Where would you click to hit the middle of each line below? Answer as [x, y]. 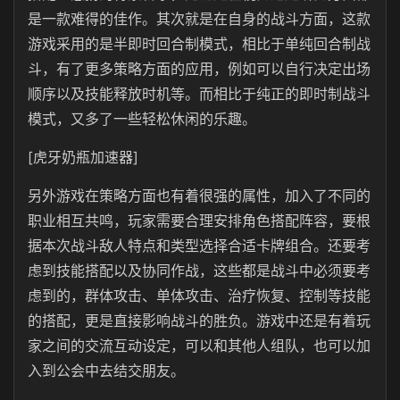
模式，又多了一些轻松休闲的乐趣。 [142, 119]
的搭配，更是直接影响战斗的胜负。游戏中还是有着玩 [199, 321]
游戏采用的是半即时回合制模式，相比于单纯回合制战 [199, 44]
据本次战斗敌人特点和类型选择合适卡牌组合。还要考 [199, 246]
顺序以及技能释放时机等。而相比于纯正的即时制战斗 [199, 94]
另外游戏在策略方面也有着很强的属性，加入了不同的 [199, 196]
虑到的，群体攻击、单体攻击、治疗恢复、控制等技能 [199, 296]
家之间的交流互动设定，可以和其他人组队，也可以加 [199, 346]
